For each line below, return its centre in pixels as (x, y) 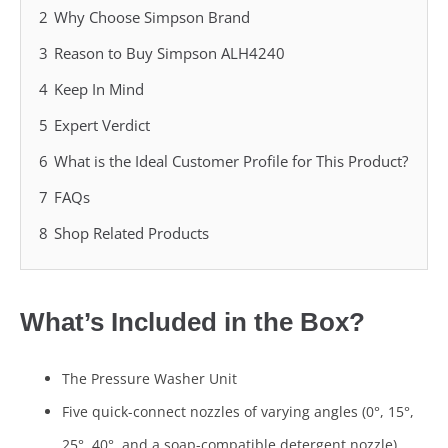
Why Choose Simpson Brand (152, 17)
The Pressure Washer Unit (149, 379)
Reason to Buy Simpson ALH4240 (169, 53)
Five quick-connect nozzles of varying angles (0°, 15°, (238, 412)
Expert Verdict (102, 125)
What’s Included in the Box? (192, 322)
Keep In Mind (99, 89)
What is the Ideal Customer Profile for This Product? (231, 161)
